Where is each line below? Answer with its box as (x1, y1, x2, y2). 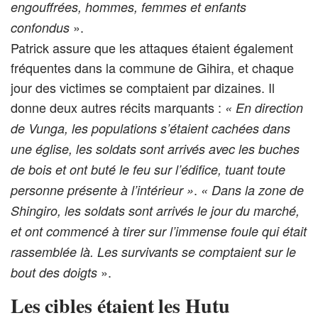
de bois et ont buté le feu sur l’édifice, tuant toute (11, 160, 285, 178)
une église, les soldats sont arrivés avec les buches (11, 139, 300, 158)
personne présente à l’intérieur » (11, 180, 194, 199)
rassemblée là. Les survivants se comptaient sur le (11, 242, 296, 261)
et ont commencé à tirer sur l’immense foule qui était (11, 221, 307, 240)
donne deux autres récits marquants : (11, 97, 225, 116)
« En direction (225, 98, 303, 116)
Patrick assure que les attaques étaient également (11, 38, 293, 57)
